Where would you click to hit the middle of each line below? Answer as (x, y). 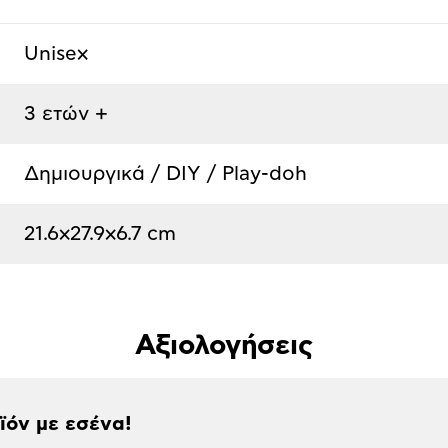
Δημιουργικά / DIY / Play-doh (165, 173)
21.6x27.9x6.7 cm (100, 233)
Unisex (56, 53)
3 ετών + (66, 113)
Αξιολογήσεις (224, 345)
